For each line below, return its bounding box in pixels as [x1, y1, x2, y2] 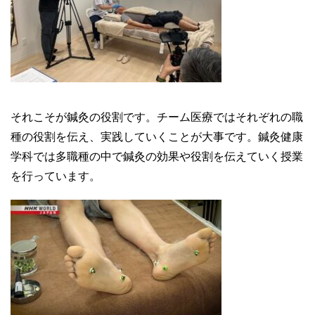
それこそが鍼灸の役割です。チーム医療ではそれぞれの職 [11, 110, 303, 123]
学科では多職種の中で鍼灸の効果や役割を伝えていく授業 [11, 150, 303, 162]
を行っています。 [11, 169, 101, 182]
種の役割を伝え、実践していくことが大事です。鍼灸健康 [11, 130, 303, 143]
